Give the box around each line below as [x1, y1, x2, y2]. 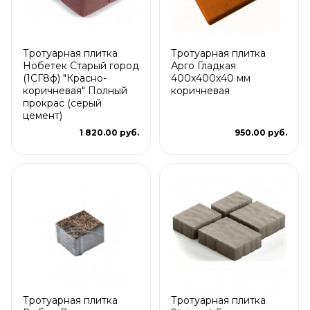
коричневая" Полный [23, 84, 127, 97]
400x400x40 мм [171, 71, 250, 84]
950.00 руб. [235, 127, 287, 138]
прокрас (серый [23, 96, 102, 109]
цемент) [23, 109, 62, 122]
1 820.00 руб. [80, 127, 139, 138]
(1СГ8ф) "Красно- [23, 71, 107, 84]
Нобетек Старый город [23, 59, 139, 72]
